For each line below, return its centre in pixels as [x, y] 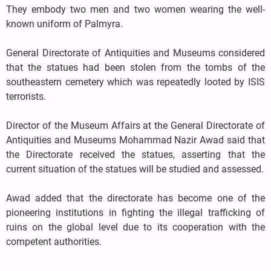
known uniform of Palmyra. [64, 24]
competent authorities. [54, 241]
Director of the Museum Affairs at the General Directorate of [135, 125]
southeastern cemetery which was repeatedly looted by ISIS [135, 82]
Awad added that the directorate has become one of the [135, 198]
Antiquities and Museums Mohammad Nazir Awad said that [135, 140]
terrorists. [26, 96]
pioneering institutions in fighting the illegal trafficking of [135, 212]
